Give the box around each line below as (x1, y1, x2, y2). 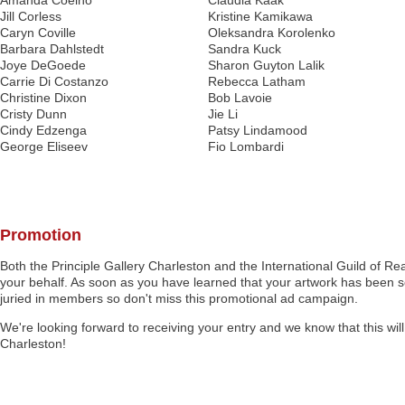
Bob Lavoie (208, 90, 272, 105)
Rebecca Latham (208, 74, 306, 89)
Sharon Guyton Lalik (208, 58, 325, 72)
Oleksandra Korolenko (208, 25, 335, 40)
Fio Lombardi (208, 139, 284, 154)
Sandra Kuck (208, 42, 281, 56)
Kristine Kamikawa (208, 9, 313, 24)
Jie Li (208, 107, 238, 121)
